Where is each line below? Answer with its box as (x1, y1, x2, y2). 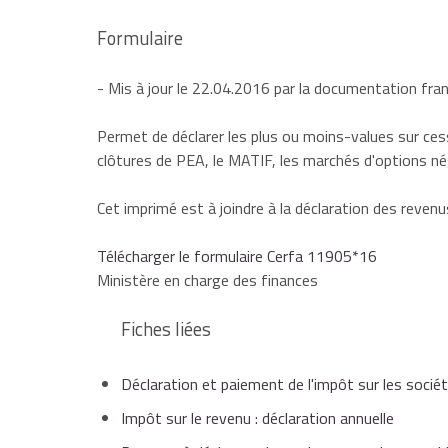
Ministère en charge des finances (97, 268, 318, 293)
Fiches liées (121, 315, 211, 344)
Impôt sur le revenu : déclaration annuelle (121, 406, 394, 431)
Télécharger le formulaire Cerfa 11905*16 (97, 244, 377, 269)
